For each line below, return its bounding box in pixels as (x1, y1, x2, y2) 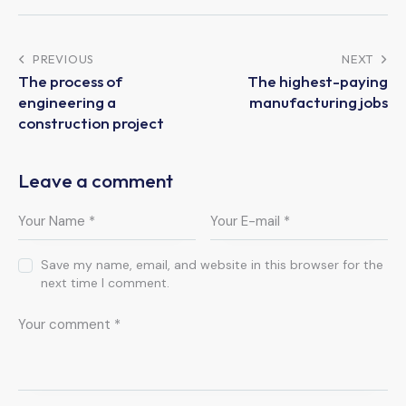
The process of (18, 72, 122, 92)
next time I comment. (41, 275, 170, 292)
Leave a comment (18, 169, 173, 193)
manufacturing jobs (249, 92, 388, 112)
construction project (18, 113, 164, 133)
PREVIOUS (32, 52, 95, 67)
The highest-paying (247, 72, 388, 92)
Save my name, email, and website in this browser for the (41, 256, 384, 274)
